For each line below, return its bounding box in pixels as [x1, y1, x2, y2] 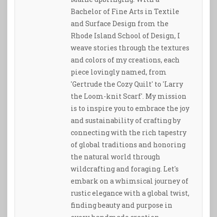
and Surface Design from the [71, 19, 169, 29]
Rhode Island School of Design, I [71, 31, 180, 41]
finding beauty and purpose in [71, 201, 172, 210]
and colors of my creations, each [71, 55, 180, 65]
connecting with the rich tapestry [71, 128, 186, 138]
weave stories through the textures [71, 43, 189, 53]
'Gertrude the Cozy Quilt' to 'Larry [71, 79, 183, 89]
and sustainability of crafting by [71, 116, 181, 125]
